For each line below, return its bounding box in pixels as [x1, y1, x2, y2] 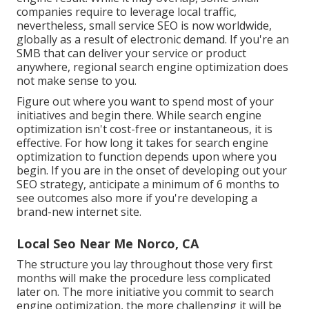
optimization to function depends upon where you [17, 148, 277, 164]
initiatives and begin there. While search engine [17, 107, 261, 123]
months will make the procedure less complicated [17, 270, 270, 286]
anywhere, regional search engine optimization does [17, 59, 288, 74]
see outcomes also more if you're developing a [17, 190, 257, 206]
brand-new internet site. [17, 203, 141, 219]
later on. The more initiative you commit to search [17, 283, 274, 299]
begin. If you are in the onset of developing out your [17, 162, 287, 178]
